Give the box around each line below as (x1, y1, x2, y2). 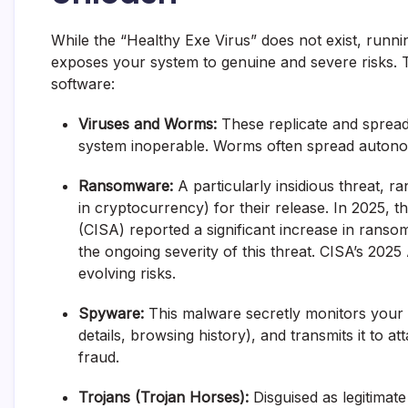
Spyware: (78, 303, 144, 322)
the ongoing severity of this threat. (78, 241, 320, 260)
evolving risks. (78, 263, 176, 282)
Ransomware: (78, 176, 173, 195)
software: (51, 74, 115, 93)
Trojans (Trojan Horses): (78, 387, 249, 406)
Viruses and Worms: (78, 114, 217, 133)
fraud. (78, 347, 119, 366)
